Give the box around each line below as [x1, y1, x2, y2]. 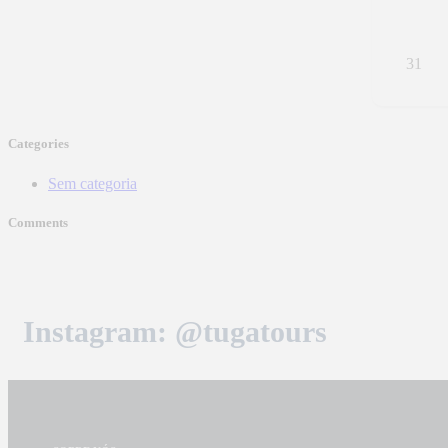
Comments [8, 214, 68, 230]
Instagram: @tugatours [23, 314, 327, 348]
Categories [8, 136, 69, 152]
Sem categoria [48, 174, 137, 192]
